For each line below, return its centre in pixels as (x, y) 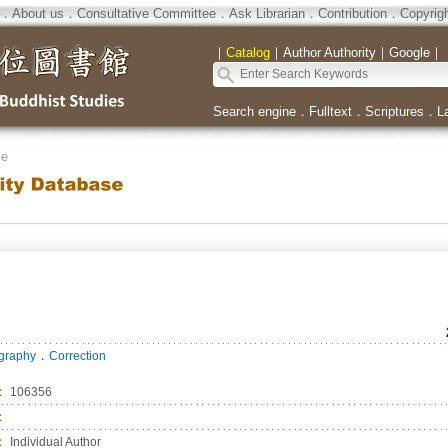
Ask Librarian (266, 13)
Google (409, 52)
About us (37, 13)
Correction (77, 356)
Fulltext (330, 111)
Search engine (254, 111)
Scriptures (394, 111)
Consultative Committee (146, 13)
